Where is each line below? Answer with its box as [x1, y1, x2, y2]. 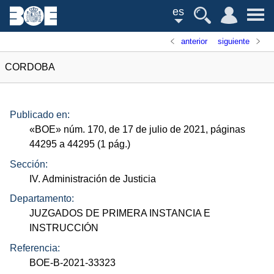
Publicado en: [10, 109, 70, 120]
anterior [181, 37, 208, 46]
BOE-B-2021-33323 [29, 257, 116, 268]
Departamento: [10, 193, 74, 204]
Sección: [10, 158, 48, 169]
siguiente [217, 37, 250, 46]
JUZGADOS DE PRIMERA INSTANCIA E [29, 208, 211, 219]
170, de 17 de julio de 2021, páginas [85, 124, 246, 135]
